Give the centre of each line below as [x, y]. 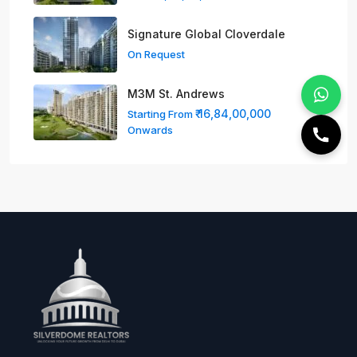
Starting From [161, 114]
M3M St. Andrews [176, 94]
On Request [156, 55]
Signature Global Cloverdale [206, 34]
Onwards [150, 130]
